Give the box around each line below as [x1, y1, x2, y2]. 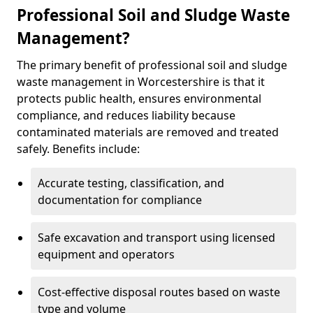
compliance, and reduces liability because [17, 108, 235, 123]
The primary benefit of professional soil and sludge [17, 57, 287, 73]
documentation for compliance [38, 192, 202, 208]
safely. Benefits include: [17, 141, 140, 156]
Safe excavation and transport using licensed [38, 230, 275, 245]
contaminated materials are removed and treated [17, 124, 279, 140]
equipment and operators [38, 247, 175, 262]
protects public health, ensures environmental [17, 91, 261, 106]
